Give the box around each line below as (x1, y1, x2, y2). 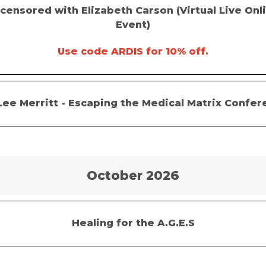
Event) (116, 19, 150, 30)
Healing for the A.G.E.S (71, 217, 195, 229)
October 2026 (87, 168, 179, 183)
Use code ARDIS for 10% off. (58, 46, 208, 57)
